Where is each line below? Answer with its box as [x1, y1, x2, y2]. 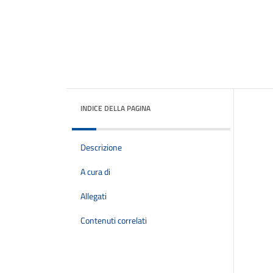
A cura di [80, 165, 110, 179]
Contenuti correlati [80, 214, 147, 227]
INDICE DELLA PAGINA [80, 102, 151, 114]
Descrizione [80, 141, 122, 154]
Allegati [80, 190, 107, 203]
